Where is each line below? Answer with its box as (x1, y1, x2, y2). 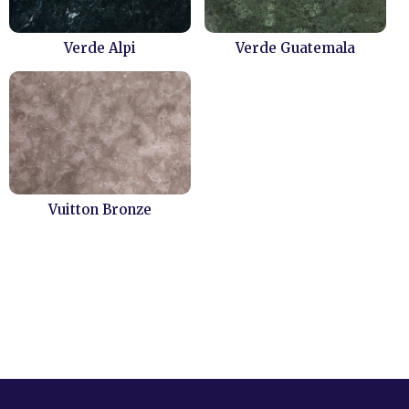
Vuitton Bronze (48, 201, 152, 218)
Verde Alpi (64, 39, 136, 57)
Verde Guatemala (236, 39, 355, 57)
